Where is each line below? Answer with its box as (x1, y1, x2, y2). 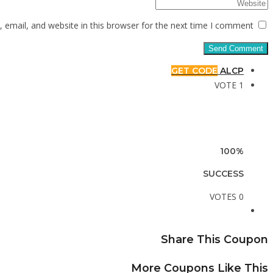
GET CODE (171, 65, 218, 77)
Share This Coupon (161, 232, 268, 246)
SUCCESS (203, 168, 244, 180)
